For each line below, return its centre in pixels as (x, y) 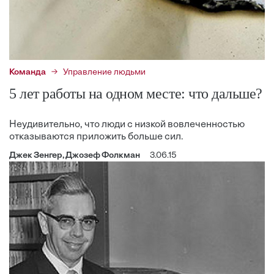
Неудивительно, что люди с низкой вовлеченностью (127, 124)
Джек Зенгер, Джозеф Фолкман (75, 155)
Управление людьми (104, 72)
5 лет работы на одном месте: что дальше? (136, 93)
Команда (28, 72)
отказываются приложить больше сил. (96, 137)
